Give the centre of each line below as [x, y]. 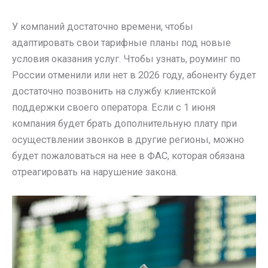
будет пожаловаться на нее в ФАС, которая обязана [128, 156]
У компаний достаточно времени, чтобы [103, 26]
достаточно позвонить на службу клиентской [114, 91]
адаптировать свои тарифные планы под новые [121, 42]
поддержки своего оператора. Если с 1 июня [114, 107]
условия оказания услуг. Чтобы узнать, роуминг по [126, 59]
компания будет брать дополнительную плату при [124, 123]
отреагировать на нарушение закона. [95, 172]
